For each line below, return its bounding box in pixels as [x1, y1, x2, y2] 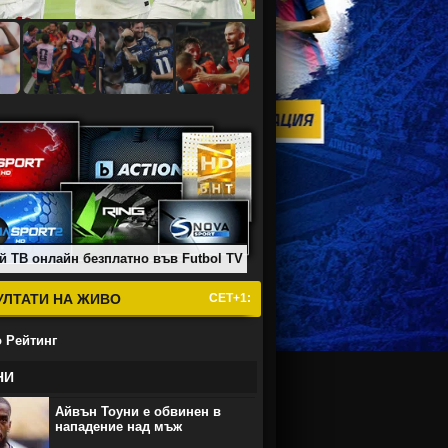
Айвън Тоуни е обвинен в [55, 404, 221, 419]
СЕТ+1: [209, 291, 251, 305]
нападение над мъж [55, 419, 182, 434]
